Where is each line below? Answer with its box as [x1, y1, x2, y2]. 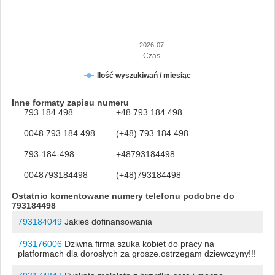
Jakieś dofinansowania [61, 216, 152, 227]
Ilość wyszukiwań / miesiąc [96, 71, 191, 80]
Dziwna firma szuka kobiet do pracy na [61, 238, 214, 249]
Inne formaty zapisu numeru [11, 97, 129, 107]
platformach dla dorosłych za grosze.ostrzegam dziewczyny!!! [17, 248, 256, 258]
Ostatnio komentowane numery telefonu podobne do [11, 190, 234, 201]
